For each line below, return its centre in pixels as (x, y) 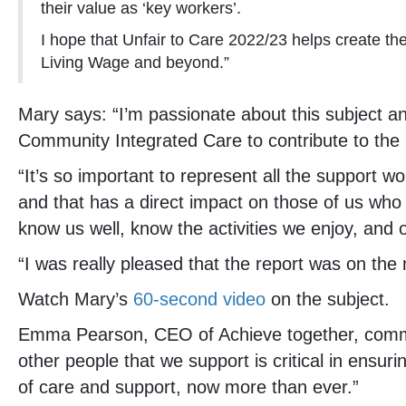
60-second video (199, 299)
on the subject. (328, 299)
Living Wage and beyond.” (135, 63)
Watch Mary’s (76, 299)
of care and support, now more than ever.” (188, 387)
